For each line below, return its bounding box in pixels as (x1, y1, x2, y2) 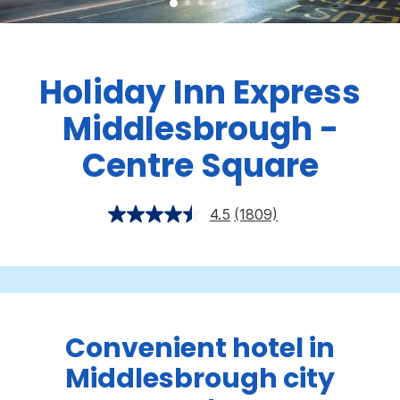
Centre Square (81, 143, 319, 189)
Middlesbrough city (65, 360, 335, 398)
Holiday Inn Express (39, 70, 361, 116)
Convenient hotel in (65, 329, 335, 368)
